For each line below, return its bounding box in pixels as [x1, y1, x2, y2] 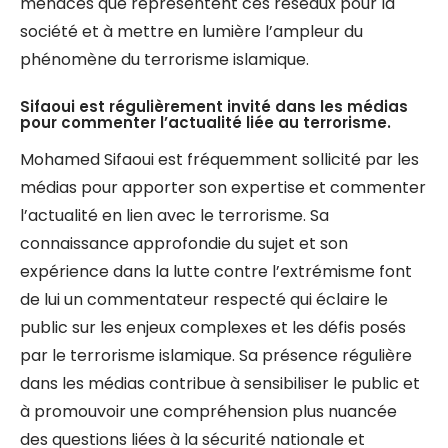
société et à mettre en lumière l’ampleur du [20, 20, 363, 43]
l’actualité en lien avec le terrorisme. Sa [20, 204, 329, 227]
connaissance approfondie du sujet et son [20, 232, 348, 255]
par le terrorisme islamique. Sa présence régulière [20, 344, 412, 367]
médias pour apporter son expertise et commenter [20, 176, 426, 199]
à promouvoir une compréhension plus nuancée [20, 400, 397, 423]
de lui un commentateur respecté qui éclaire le [20, 288, 388, 311]
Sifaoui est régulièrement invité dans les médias [20, 96, 408, 117]
